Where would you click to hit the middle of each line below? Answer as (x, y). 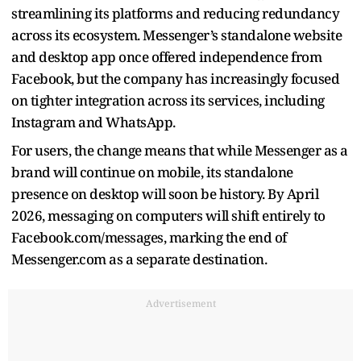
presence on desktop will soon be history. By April (165, 193)
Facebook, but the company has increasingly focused (175, 78)
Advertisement (180, 303)
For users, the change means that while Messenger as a (180, 150)
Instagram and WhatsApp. (95, 122)
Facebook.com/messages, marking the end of (149, 237)
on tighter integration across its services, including (168, 100)
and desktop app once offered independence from (166, 56)
